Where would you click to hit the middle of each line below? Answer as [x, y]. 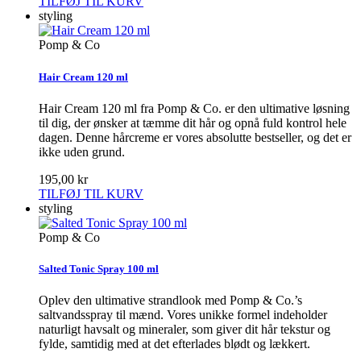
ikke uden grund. [82, 151]
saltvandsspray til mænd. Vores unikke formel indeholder [183, 315]
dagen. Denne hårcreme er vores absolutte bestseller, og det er [195, 137]
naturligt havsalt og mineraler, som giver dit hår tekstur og [185, 330]
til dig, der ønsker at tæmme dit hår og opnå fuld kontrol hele [193, 122]
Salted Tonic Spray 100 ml [99, 268]
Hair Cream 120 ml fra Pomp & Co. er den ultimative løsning [194, 108]
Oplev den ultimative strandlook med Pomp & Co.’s [170, 301]
